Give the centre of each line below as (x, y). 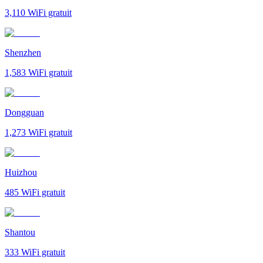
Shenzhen (23, 52)
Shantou (20, 232)
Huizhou (21, 172)
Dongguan (24, 112)
